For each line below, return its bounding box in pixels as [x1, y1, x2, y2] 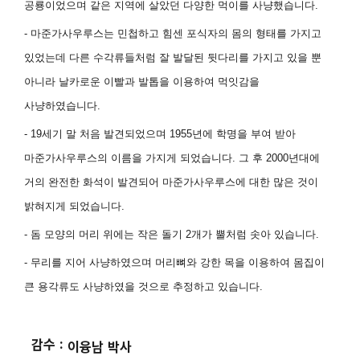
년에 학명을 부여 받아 [192, 128, 297, 140]
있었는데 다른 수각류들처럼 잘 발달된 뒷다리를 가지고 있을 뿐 [24, 51, 322, 63]
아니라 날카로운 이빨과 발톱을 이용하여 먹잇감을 [24, 76, 260, 88]
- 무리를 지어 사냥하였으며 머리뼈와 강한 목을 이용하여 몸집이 [24, 256, 325, 268]
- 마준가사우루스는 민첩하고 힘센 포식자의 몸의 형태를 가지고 [24, 27, 322, 39]
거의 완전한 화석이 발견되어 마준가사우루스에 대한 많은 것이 [24, 176, 319, 188]
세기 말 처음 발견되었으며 [42, 128, 170, 140]
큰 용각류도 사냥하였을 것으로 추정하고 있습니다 [24, 280, 260, 292]
